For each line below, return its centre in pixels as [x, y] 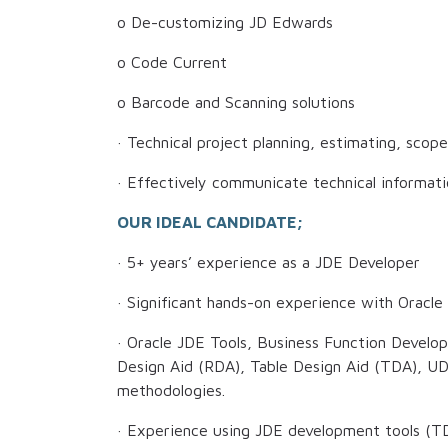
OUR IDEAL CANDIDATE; [209, 222]
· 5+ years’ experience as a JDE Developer [268, 262]
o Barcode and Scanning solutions [236, 102]
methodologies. [171, 390]
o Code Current [172, 62]
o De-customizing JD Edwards [225, 22]
